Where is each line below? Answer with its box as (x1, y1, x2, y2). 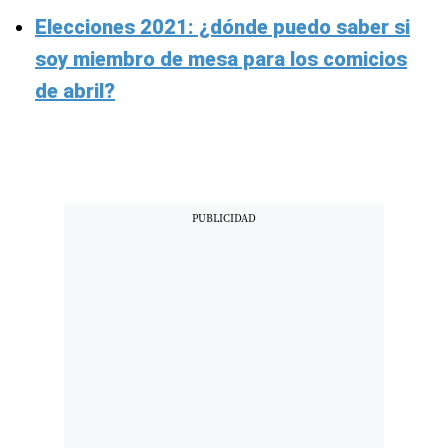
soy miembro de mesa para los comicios (35, 46, 407, 71)
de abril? (35, 78, 115, 103)
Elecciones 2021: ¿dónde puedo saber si (35, 14, 410, 39)
